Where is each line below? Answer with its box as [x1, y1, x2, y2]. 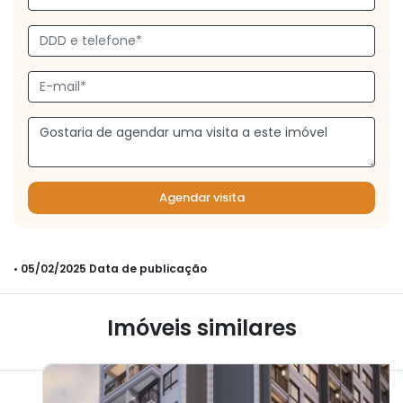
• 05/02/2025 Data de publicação [13, 261, 207, 277]
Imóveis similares [106, 313, 297, 344]
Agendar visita [158, 189, 245, 207]
